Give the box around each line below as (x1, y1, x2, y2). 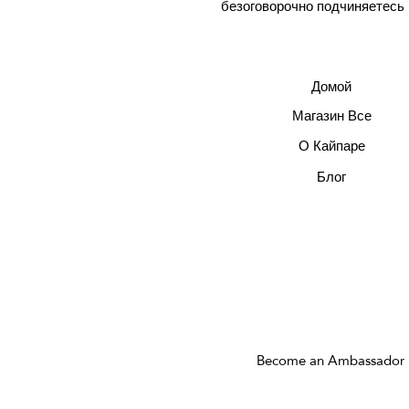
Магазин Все (291, 102, 372, 130)
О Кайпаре (298, 132, 365, 160)
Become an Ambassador (257, 347, 404, 374)
